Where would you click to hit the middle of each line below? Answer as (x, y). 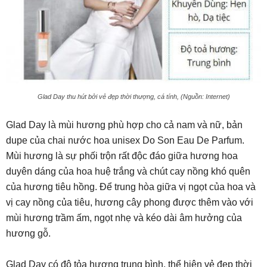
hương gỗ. (28, 234)
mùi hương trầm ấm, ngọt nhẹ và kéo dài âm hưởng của (124, 218)
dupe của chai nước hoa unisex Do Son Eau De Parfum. (125, 141)
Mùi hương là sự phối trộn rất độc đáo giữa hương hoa (122, 156)
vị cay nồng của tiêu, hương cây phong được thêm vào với (130, 203)
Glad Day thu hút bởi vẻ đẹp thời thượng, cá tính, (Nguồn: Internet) (133, 97)
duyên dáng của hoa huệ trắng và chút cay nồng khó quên (128, 172)
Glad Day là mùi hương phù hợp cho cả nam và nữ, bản (124, 125)
